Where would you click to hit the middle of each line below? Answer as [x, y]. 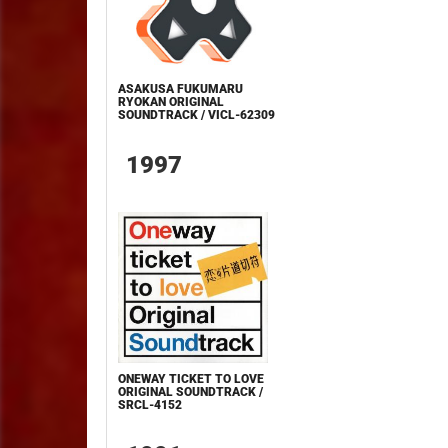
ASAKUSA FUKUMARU [181, 89]
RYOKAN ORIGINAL [171, 102]
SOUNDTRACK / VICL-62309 [197, 115]
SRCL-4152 [150, 404]
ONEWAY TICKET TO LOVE [191, 378]
